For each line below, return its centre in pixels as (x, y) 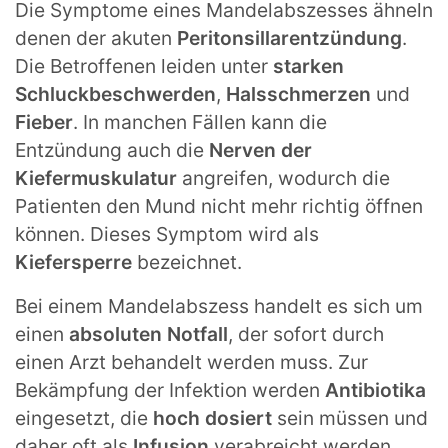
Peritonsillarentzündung (289, 38)
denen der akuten (96, 38)
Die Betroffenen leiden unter (144, 66)
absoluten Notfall (148, 334)
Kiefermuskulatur (98, 178)
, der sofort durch (306, 334)
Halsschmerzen (301, 94)
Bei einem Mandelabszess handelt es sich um (219, 306)
